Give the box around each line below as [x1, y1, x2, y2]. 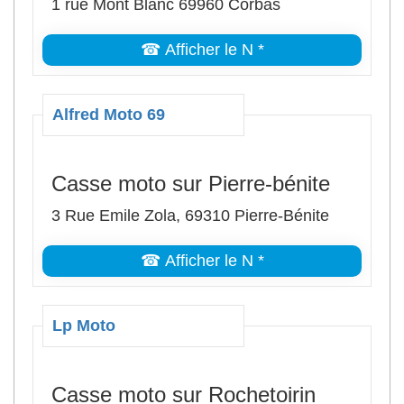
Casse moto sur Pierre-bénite [51, 171, 330, 196]
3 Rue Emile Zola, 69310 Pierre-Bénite [51, 207, 329, 225]
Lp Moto [52, 317, 115, 335]
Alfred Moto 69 [52, 106, 165, 124]
